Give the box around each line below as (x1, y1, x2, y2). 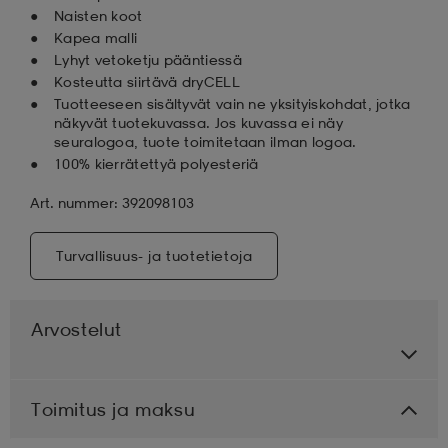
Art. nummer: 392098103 (30, 193, 194, 211)
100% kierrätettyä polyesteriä (54, 154, 259, 172)
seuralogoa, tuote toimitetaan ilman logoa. (54, 132, 357, 150)
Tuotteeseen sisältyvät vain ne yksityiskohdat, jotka (54, 94, 411, 112)
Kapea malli (54, 28, 138, 46)
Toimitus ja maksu (31, 397, 196, 420)
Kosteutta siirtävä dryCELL (54, 72, 240, 90)
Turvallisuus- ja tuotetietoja (56, 246, 253, 264)
